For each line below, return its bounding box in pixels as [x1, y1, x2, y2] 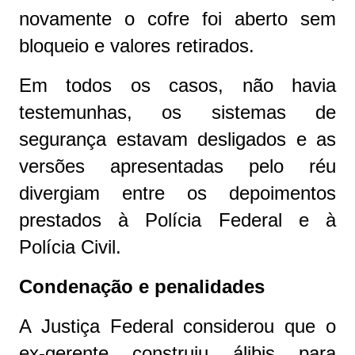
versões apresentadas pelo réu [19, 155, 336, 177]
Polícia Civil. [19, 236, 121, 258]
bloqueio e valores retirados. [19, 35, 254, 57]
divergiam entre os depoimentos [19, 182, 336, 204]
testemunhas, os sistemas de [19, 101, 336, 124]
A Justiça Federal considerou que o [19, 315, 336, 338]
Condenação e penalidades [19, 276, 265, 298]
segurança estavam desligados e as [19, 128, 336, 151]
